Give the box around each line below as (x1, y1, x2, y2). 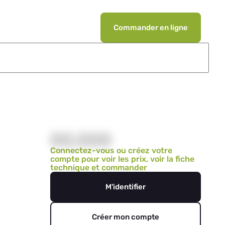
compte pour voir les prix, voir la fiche (50, 154, 194, 164)
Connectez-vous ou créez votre (50, 146, 172, 155)
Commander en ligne (114, 23, 188, 32)
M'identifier (105, 182, 146, 191)
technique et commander (50, 163, 147, 172)
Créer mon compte (92, 212, 159, 221)
